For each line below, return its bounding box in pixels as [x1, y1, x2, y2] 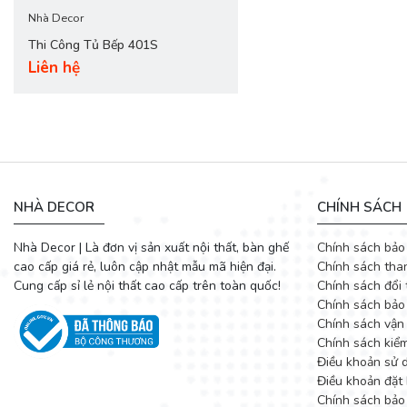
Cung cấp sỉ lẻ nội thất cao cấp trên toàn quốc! [14, 276, 281, 294]
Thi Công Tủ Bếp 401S [28, 35, 158, 54]
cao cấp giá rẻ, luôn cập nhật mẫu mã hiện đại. [14, 257, 276, 275]
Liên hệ [28, 56, 80, 78]
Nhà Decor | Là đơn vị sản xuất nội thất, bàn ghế [14, 238, 289, 256]
